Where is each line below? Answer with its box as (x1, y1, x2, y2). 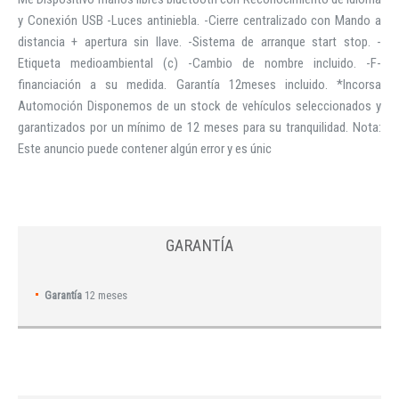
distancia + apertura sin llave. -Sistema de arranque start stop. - (18, 33, 381, 50)
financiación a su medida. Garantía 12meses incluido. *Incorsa (18, 76, 381, 93)
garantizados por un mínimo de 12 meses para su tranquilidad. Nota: (18, 118, 381, 135)
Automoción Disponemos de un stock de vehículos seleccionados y (18, 97, 381, 114)
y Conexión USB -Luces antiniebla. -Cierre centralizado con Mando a (18, 12, 381, 28)
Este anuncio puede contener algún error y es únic (18, 140, 272, 157)
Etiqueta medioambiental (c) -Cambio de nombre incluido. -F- (18, 54, 381, 71)
